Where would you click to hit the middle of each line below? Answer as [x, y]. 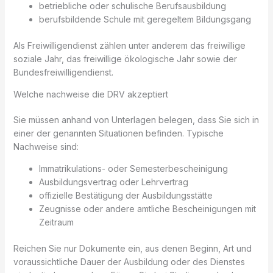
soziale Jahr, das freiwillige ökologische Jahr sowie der [125, 58]
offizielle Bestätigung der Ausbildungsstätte [126, 195]
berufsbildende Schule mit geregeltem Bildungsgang [145, 19]
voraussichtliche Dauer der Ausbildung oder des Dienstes [129, 261]
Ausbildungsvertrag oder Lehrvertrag [113, 182]
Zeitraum [56, 222]
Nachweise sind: [46, 146]
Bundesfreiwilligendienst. [63, 72]
